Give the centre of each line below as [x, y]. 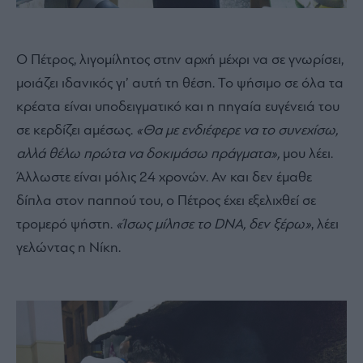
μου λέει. [306, 154]
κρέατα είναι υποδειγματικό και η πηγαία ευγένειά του [178, 107]
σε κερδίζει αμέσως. [76, 130]
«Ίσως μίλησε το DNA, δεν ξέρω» [214, 224]
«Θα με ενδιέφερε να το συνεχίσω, [237, 130]
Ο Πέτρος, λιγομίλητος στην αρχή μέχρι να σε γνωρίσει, [180, 60]
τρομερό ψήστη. [66, 224]
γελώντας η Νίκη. [70, 248]
